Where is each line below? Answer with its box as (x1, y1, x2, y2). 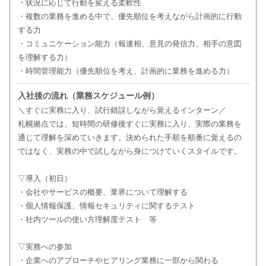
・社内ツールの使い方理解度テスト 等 (17, 215, 157, 224)
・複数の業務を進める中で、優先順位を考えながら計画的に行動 (17, 12, 242, 21)
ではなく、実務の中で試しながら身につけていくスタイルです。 (17, 147, 242, 156)
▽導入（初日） (17, 174, 72, 183)
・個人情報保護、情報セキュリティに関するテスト (17, 201, 195, 211)
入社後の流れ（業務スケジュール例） (17, 91, 159, 101)
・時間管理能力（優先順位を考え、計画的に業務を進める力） (17, 66, 234, 76)
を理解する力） (17, 53, 72, 62)
